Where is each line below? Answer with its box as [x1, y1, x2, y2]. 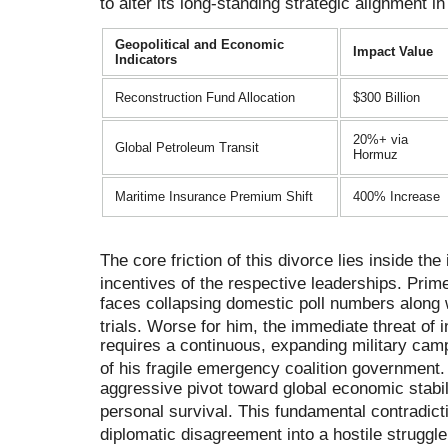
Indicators [115, 52, 177, 68]
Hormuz [353, 147, 398, 163]
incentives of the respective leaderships [100, 273, 397, 294]
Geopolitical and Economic [115, 37, 284, 53]
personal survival [100, 400, 228, 421]
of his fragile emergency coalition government [100, 358, 440, 379]
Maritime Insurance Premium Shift [115, 189, 313, 205]
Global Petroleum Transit [115, 140, 259, 156]
